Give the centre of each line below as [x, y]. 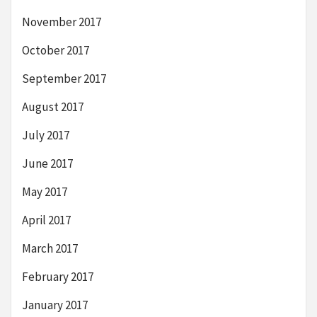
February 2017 [58, 276]
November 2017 [62, 22]
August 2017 [53, 106]
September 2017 [64, 78]
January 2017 [55, 305]
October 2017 [56, 50]
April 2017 [46, 220]
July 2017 [46, 135]
